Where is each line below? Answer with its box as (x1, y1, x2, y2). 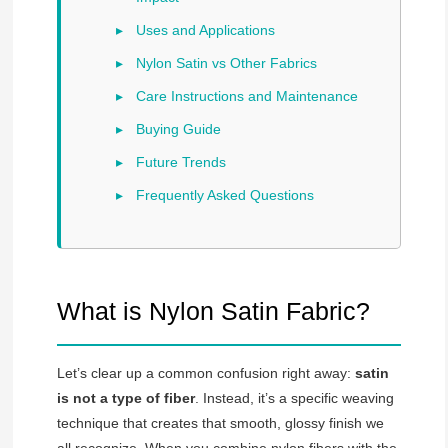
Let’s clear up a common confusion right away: (56, 365, 355, 381)
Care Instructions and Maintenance (135, 88, 358, 104)
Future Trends (135, 154, 226, 170)
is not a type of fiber (56, 390, 195, 406)
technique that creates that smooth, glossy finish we (56, 415, 384, 431)
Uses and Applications (135, 22, 275, 38)
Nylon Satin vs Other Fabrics (135, 55, 317, 71)
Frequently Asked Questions (135, 187, 314, 203)
